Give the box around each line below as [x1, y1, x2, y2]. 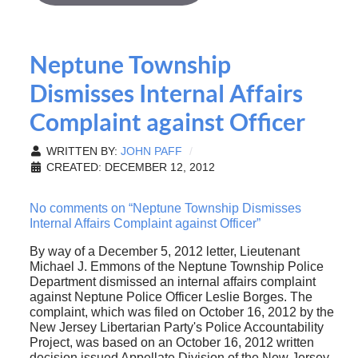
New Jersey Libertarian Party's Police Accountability [29, 320, 324, 334]
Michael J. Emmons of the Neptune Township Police [29, 259, 324, 273]
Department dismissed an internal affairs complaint [29, 274, 316, 288]
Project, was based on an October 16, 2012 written [29, 335, 314, 349]
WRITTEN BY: [42, 145, 121, 157]
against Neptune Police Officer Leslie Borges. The [29, 289, 312, 304]
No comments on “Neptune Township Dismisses [29, 201, 301, 215]
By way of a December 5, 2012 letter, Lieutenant [29, 244, 300, 258]
